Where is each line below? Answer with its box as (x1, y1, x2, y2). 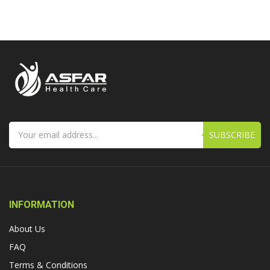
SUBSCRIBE (209, 129, 255, 141)
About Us (9, 223, 45, 235)
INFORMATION (9, 199, 74, 211)
